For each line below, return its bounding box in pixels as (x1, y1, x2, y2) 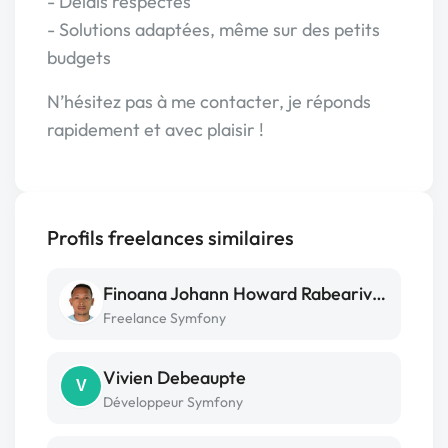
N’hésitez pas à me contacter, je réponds (47, 90, 371, 113)
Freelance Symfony (103, 309, 226, 327)
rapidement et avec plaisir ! (47, 118, 264, 141)
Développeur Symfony (103, 393, 243, 411)
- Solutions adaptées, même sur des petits (47, 18, 380, 41)
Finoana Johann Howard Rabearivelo (372, 282, 386, 305)
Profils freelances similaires (47, 225, 294, 250)
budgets (47, 46, 111, 69)
